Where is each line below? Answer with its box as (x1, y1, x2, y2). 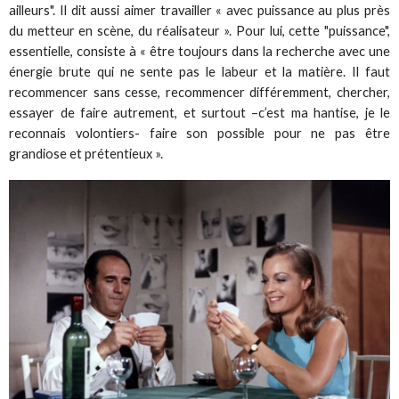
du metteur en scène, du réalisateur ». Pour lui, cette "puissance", (9, 22, 390, 38)
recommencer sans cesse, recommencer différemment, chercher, (9, 84, 390, 100)
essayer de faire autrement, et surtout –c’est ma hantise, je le (9, 104, 390, 120)
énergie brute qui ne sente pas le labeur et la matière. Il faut (9, 63, 390, 79)
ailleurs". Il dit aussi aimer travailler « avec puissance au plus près (9, 2, 390, 18)
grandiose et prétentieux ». (9, 145, 164, 161)
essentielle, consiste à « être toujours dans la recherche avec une (9, 43, 390, 59)
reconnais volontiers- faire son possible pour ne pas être (9, 125, 390, 141)
